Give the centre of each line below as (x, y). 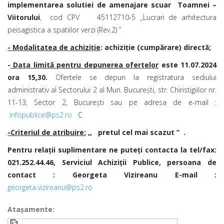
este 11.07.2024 (188, 65)
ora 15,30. (31, 77)
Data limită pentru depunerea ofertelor (85, 65)
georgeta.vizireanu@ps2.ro (50, 187)
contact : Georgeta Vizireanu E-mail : (112, 175)
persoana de (192, 162)
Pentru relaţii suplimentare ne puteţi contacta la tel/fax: (112, 150)
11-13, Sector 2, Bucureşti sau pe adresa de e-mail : (112, 102)
